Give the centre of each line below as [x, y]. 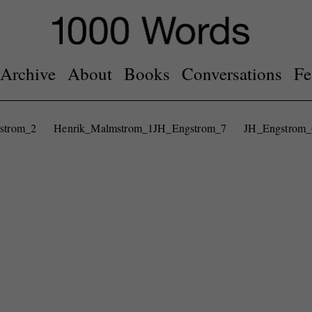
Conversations [232, 73]
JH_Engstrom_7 [190, 128]
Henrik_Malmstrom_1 [104, 128]
